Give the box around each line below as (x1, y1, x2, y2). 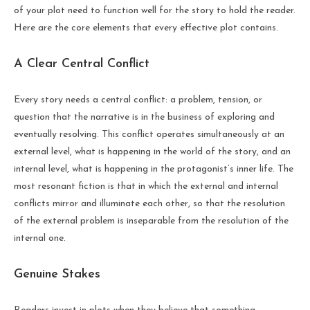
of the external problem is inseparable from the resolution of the (14, 215, 289, 226)
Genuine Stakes (14, 267, 100, 281)
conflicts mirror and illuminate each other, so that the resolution (14, 198, 285, 209)
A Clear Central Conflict (14, 57, 149, 71)
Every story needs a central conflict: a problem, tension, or (14, 94, 262, 105)
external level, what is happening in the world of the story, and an (14, 146, 291, 157)
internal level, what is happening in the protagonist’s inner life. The (14, 163, 293, 174)
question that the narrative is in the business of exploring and (14, 111, 275, 122)
